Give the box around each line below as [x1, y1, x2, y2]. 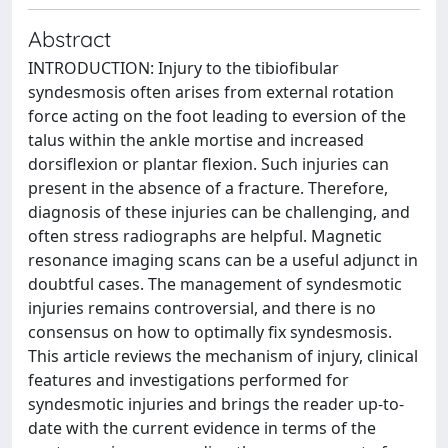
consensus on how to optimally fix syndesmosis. [28, 321, 392, 343]
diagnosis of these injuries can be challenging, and [28, 201, 410, 223]
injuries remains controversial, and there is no [28, 297, 376, 319]
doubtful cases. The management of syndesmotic [28, 273, 402, 295]
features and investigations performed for [28, 369, 349, 391]
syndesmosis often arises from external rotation [28, 81, 394, 103]
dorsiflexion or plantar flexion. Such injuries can [28, 153, 389, 175]
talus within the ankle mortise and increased [28, 129, 364, 151]
